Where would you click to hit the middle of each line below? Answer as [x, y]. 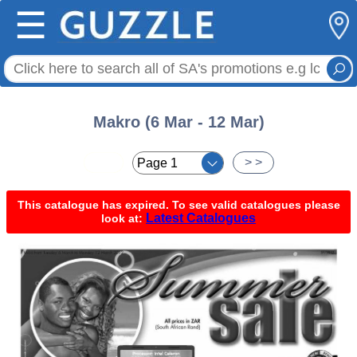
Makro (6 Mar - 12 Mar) [178, 122]
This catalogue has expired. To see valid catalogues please [178, 205]
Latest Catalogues [201, 218]
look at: [124, 218]
